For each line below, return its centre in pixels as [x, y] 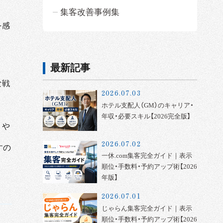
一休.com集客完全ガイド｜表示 [147, 156]
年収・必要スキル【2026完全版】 [146, 116]
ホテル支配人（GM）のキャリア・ [147, 105]
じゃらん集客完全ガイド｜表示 [147, 208]
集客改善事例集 [90, 12]
